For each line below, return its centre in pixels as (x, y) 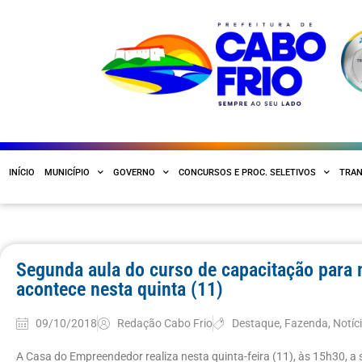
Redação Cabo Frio (164, 323)
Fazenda (307, 323)
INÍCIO (22, 172)
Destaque (256, 323)
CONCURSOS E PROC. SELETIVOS (247, 172)
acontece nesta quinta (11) (120, 289)
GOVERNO (134, 172)
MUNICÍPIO (67, 172)
